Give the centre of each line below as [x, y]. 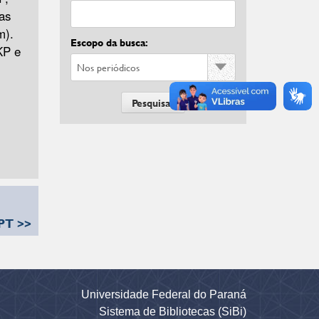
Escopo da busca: [109, 42]
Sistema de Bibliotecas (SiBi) [173, 311]
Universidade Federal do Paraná [164, 294]
